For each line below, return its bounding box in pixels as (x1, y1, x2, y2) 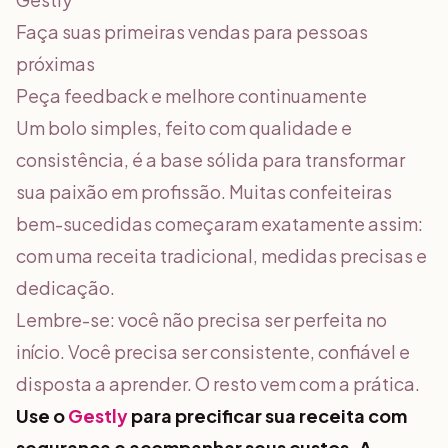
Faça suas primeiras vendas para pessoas (16, 20, 368, 43)
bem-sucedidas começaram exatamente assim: (16, 212, 423, 235)
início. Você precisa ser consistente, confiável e (16, 340, 410, 363)
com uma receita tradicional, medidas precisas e (16, 244, 427, 267)
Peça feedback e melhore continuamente (16, 84, 367, 107)
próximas (16, 52, 95, 75)
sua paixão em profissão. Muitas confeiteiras (16, 180, 392, 203)
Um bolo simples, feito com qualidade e (16, 116, 352, 139)
